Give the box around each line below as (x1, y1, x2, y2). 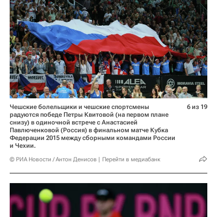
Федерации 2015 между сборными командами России (10, 134, 175, 141)
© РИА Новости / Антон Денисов (10, 155, 97, 163)
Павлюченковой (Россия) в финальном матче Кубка (10, 126, 168, 134)
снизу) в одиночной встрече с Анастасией (10, 118, 138, 126)
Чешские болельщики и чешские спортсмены (10, 103, 149, 110)
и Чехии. (10, 141, 36, 149)
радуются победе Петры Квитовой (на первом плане (10, 110, 169, 118)
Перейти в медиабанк (102, 155, 160, 163)
